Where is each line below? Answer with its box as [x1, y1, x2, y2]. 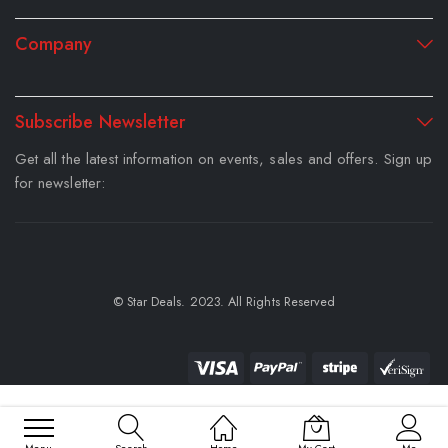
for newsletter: [15, 171, 105, 194]
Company [15, 30, 93, 57]
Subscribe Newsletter [15, 108, 186, 135]
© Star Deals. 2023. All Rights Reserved [112, 292, 336, 311]
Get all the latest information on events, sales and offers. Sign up [15, 147, 432, 170]
